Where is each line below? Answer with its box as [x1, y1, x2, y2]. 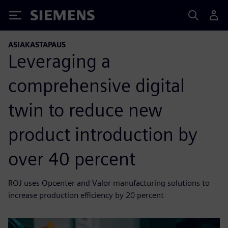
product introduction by [8, 123, 197, 146]
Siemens [31, 12, 64, 22]
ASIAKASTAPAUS [8, 40, 66, 49]
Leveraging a [8, 49, 110, 72]
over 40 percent [8, 147, 135, 170]
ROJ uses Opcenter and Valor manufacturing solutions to [8, 178, 210, 188]
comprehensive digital [8, 74, 185, 97]
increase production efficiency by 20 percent [8, 190, 164, 200]
